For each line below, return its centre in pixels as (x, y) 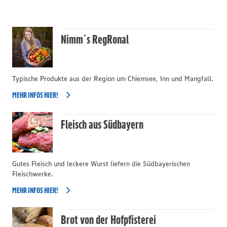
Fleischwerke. (33, 174)
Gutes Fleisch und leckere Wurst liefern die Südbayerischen (101, 164)
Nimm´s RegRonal (95, 39)
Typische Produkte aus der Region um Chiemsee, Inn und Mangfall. (113, 79)
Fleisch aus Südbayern (102, 124)
